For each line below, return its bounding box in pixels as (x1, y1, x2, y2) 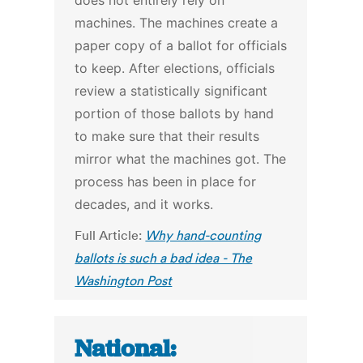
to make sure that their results (75, 128, 260, 145)
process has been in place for (75, 173, 257, 190)
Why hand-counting (145, 227, 262, 244)
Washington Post (75, 272, 173, 289)
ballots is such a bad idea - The (75, 250, 253, 267)
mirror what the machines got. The (75, 151, 287, 168)
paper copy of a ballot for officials (75, 37, 288, 54)
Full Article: (75, 227, 146, 244)
